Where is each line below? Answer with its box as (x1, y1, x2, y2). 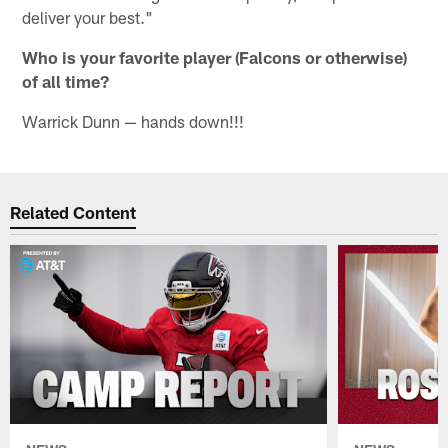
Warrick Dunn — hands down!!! (22, 110, 245, 131)
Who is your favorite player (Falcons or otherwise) (22, 46, 408, 67)
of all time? (22, 70, 110, 91)
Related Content (10, 202, 137, 223)
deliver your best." (22, 6, 154, 27)
